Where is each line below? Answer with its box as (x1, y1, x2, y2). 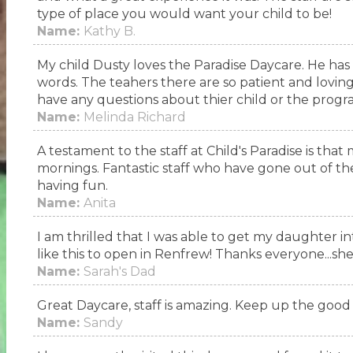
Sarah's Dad (83, 264, 156, 279)
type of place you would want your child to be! (36, 6, 332, 21)
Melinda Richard (83, 110, 186, 124)
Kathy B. (83, 24, 136, 39)
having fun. (36, 178, 108, 193)
